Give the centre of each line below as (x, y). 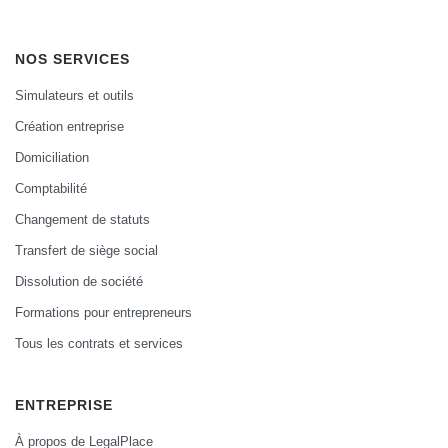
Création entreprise (69, 126)
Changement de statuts (82, 219)
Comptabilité (51, 188)
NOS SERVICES (72, 59)
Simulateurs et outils (74, 95)
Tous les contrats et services (99, 343)
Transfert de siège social (86, 250)
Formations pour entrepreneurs (103, 312)
